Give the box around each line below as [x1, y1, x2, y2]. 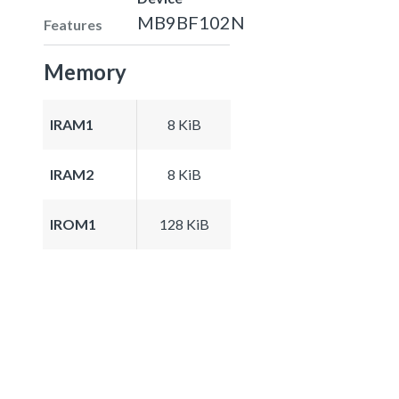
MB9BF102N [137, 11, 245, 33]
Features [44, 15, 102, 33]
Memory [44, 58, 126, 85]
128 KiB [159, 215, 209, 232]
